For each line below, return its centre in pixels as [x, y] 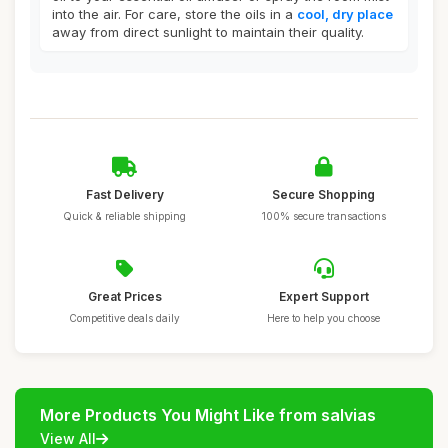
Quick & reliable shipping [124, 216]
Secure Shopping [323, 194]
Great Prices [124, 296]
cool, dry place [345, 14]
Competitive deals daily [124, 318]
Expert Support [323, 296]
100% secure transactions [323, 216]
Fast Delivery [124, 194]
